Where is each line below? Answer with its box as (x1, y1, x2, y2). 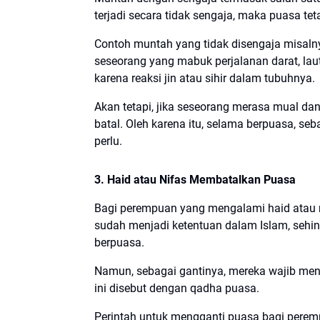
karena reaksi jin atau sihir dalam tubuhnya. (94, 71, 315, 85)
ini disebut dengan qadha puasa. (94, 281, 259, 295)
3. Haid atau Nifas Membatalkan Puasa (94, 172, 296, 186)
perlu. (94, 134, 125, 148)
